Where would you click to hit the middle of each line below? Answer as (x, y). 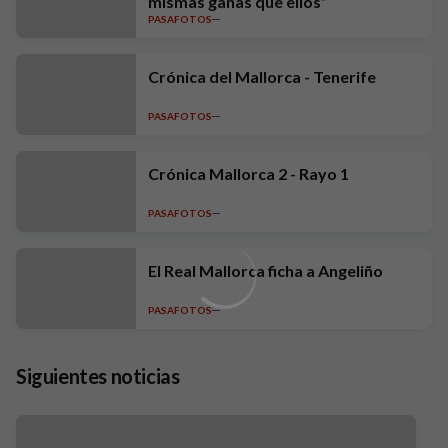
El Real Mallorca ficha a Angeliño (265, 270)
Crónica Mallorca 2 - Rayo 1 (248, 173)
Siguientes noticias (98, 376)
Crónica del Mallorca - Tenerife (340, 76)
